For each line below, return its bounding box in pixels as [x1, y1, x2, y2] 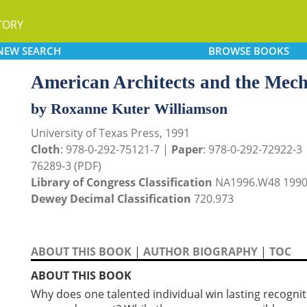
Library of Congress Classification [31, 175, 212, 190]
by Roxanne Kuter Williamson [31, 100, 228, 117]
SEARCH [21, 44, 61, 58]
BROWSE [208, 44, 251, 58]
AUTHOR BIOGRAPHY [143, 244, 258, 259]
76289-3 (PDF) [31, 158, 101, 173]
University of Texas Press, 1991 [31, 125, 190, 140]
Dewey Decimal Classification [31, 191, 191, 206]
